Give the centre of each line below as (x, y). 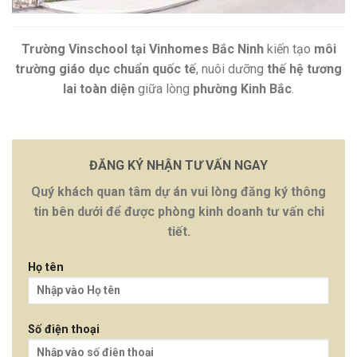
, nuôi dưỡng (231, 69)
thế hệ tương (304, 69)
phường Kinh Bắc (242, 89)
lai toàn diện (99, 89)
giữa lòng (164, 89)
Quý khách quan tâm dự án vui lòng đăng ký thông (178, 192)
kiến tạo (288, 49)
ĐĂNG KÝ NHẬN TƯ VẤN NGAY (178, 166)
